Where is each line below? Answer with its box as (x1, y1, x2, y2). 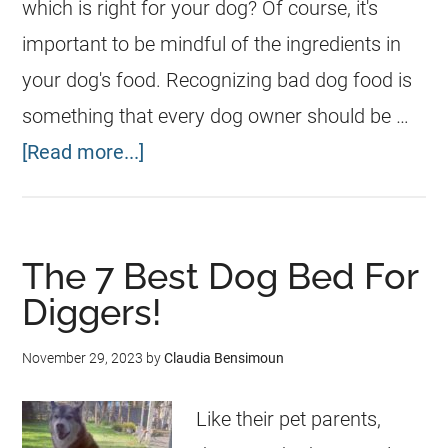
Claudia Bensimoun (164, 350, 285, 366)
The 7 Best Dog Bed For (22, 255, 419, 297)
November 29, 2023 (22, 350, 144, 366)
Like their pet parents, (196, 407, 382, 431)
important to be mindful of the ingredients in (22, 32, 402, 56)
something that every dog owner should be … (22, 104, 410, 128)
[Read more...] (22, 140, 145, 164)
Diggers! (22, 291, 162, 333)
